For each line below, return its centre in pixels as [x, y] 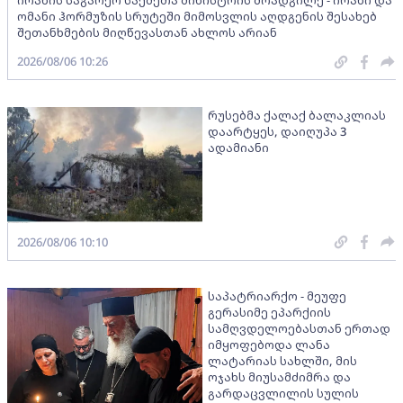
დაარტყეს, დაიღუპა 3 [277, 132]
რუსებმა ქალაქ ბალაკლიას [296, 116]
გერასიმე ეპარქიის [269, 312]
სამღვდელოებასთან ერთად [299, 328]
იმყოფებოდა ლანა [269, 344]
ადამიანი [238, 148]
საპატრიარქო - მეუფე [277, 296]
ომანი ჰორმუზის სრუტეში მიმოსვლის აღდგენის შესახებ [197, 17]
